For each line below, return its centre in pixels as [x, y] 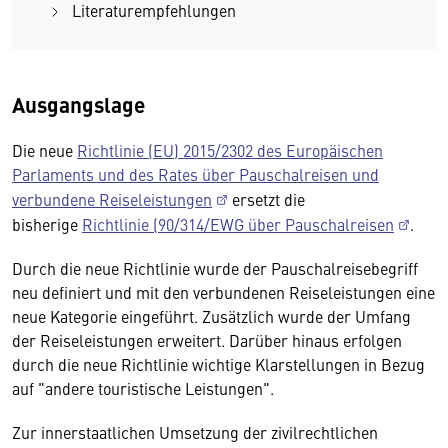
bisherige [47, 224]
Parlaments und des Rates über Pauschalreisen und [195, 174]
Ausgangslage [78, 104]
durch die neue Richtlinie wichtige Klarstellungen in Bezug [218, 364]
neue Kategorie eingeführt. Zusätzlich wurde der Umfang [211, 316]
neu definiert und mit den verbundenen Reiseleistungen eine [223, 292]
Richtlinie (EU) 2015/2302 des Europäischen [230, 150]
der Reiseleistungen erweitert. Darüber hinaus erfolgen [207, 340]
